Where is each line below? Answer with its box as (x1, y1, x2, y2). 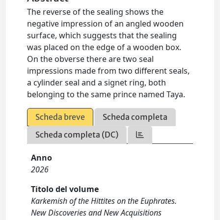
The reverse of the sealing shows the (27, 6, 164, 17)
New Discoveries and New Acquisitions (31, 207, 162, 218)
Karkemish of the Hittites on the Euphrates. (31, 195, 177, 206)
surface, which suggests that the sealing (27, 30, 177, 41)
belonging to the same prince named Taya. (27, 89, 186, 100)
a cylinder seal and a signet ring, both (27, 77, 166, 88)
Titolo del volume (31, 184, 99, 194)
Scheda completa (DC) (35, 130, 119, 139)
